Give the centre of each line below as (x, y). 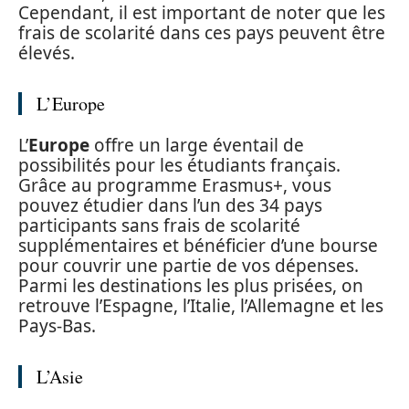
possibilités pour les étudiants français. (179, 166)
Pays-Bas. (57, 326)
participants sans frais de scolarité (159, 226)
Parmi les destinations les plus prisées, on (191, 286)
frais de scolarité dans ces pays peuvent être (202, 32)
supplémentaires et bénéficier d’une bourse (198, 246)
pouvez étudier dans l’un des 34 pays (170, 206)
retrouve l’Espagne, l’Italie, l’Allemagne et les (201, 306)
